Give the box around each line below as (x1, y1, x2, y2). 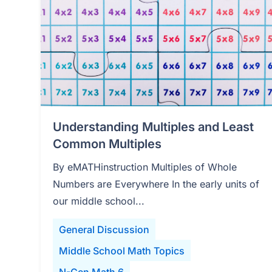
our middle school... (53, 195, 145, 208)
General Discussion (59, 223, 150, 236)
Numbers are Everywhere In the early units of (53, 178, 260, 191)
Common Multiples (53, 137, 162, 152)
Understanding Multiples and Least (53, 120, 254, 135)
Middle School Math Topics (59, 245, 185, 257)
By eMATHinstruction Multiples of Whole (53, 161, 237, 174)
